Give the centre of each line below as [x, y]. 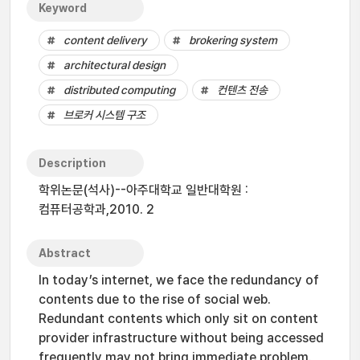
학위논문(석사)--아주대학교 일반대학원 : [143, 190]
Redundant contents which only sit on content [178, 319]
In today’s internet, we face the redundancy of [179, 280]
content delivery [105, 40]
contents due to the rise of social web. [155, 299]
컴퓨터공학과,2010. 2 [96, 209]
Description [72, 163]
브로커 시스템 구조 [104, 115]
